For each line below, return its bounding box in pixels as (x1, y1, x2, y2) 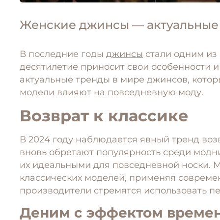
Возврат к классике (20, 106, 189, 126)
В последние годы (20, 49, 106, 59)
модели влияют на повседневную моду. (20, 87, 203, 98)
